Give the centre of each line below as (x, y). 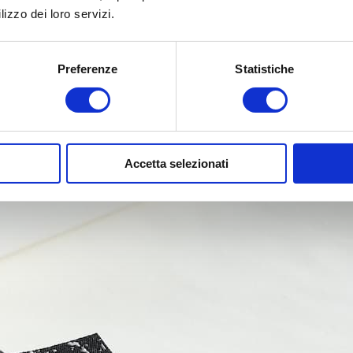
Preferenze (87, 69)
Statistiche (265, 69)
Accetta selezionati (176, 163)
